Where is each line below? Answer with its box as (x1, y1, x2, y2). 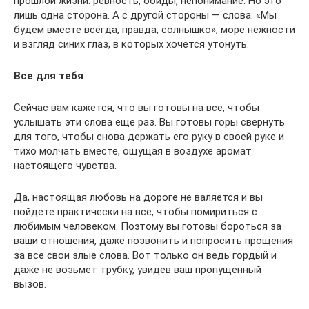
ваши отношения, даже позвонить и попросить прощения (14, 234, 293, 247)
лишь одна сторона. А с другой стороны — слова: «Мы (14, 8, 277, 21)
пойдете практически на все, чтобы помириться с (14, 205, 257, 218)
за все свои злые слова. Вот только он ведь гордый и (14, 248, 277, 261)
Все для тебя (14, 69, 83, 82)
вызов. (14, 277, 46, 290)
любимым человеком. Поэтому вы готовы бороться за (14, 219, 281, 232)
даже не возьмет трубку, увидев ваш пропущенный (14, 263, 261, 276)
